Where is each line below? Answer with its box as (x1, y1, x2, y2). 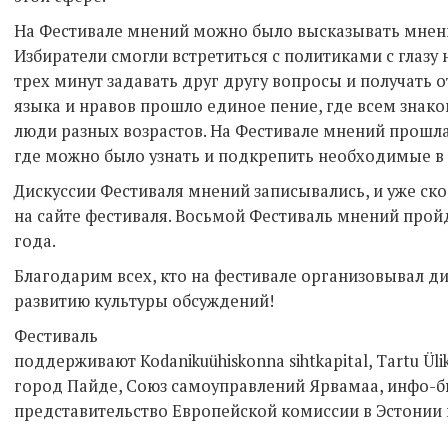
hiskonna (218, 350, 285, 372)
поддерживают (14, 350, 140, 372)
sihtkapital (289, 350, 368, 372)
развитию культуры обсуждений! (14, 290, 274, 312)
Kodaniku (140, 350, 209, 372)
